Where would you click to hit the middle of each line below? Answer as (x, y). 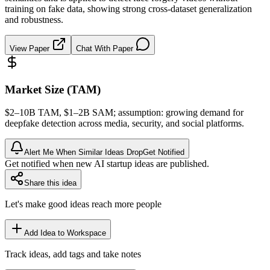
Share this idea (50, 183)
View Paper (31, 48)
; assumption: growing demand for (178, 113)
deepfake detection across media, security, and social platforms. (124, 124)
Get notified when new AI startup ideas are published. (107, 164)
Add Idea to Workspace (65, 233)
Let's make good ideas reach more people (83, 204)
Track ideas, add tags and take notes (73, 254)
